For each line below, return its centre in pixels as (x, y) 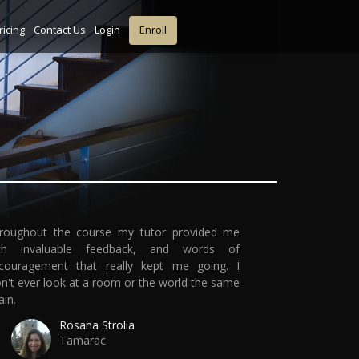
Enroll (153, 30)
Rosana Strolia (97, 325)
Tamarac (82, 340)
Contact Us (60, 29)
